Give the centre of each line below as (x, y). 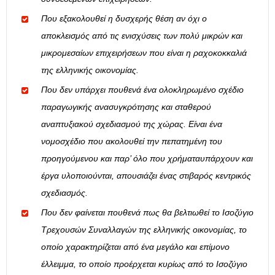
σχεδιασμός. (64, 193)
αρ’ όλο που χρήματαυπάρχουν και (186, 159)
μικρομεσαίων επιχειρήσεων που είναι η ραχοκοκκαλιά (144, 53)
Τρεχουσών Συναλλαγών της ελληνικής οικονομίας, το (144, 230)
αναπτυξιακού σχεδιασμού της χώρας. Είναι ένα (132, 124)
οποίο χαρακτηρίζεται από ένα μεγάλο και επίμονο (135, 247)
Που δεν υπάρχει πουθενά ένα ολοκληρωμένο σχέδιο (142, 90)
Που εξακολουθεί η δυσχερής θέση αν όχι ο (124, 19)
